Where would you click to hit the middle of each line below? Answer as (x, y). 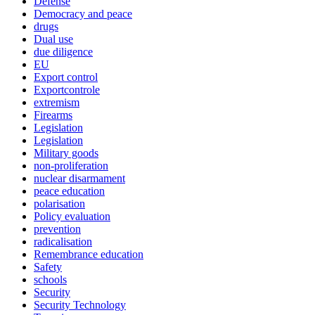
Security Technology (80, 304)
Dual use (53, 39)
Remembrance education (89, 254)
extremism (57, 102)
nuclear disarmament (79, 178)
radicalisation (63, 241)
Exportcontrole (67, 89)
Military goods (66, 153)
